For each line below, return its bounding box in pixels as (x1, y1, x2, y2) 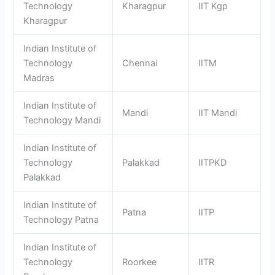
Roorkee (122, 256, 157, 268)
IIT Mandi (198, 107, 238, 118)
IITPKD (198, 157, 227, 168)
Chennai (122, 57, 158, 69)
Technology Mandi (23, 114, 101, 126)
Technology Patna (23, 214, 99, 225)
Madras (23, 72, 55, 83)
